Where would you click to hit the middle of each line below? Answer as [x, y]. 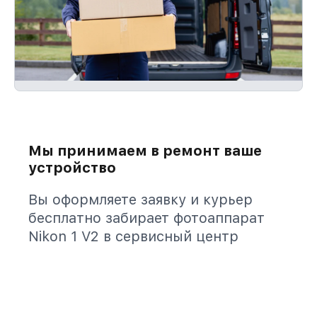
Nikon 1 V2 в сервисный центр [133, 236]
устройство [72, 168]
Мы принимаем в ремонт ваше [145, 151]
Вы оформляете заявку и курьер [140, 200]
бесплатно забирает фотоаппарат [146, 218]
